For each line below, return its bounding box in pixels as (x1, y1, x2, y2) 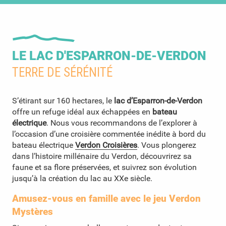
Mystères (12, 205, 53, 217)
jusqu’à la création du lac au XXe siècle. (12, 173, 152, 183)
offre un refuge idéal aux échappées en (12, 106, 152, 117)
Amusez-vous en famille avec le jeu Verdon (12, 192, 201, 204)
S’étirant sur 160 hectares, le (12, 95, 114, 105)
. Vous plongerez (137, 140, 196, 150)
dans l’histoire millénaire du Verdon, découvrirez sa (12, 151, 192, 161)
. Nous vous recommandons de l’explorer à (46, 118, 197, 128)
